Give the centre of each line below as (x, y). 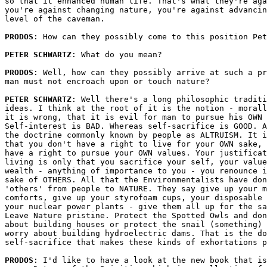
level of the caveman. (55, 19)
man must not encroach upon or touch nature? (107, 81)
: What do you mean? (117, 55)
